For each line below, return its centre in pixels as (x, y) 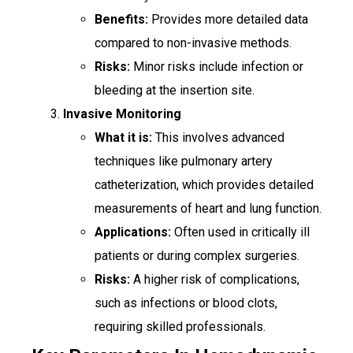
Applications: (133, 232)
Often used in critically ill (240, 232)
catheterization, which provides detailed (204, 185)
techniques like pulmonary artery (184, 162)
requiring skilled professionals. (180, 327)
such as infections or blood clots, (186, 303)
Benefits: (121, 20)
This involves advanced (218, 138)
